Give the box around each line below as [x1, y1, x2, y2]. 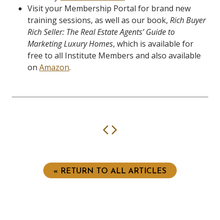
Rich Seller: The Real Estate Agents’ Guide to [27, 27, 175, 37]
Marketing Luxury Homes [27, 38, 113, 49]
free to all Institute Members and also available [27, 50, 201, 61]
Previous [110, 121, 158, 137]
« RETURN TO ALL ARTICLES [54, 167, 166, 175]
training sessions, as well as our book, [27, 15, 170, 26]
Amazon [39, 62, 69, 73]
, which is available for [113, 38, 193, 49]
